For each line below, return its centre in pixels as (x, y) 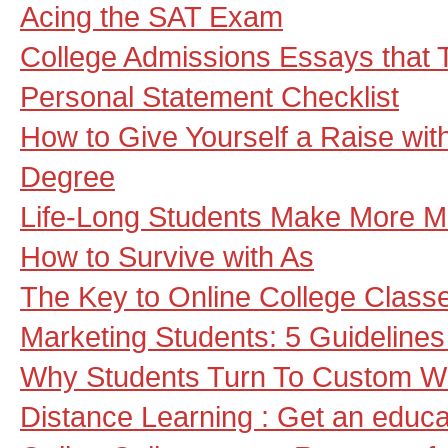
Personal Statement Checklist (209, 96)
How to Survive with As (167, 256)
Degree (67, 176)
